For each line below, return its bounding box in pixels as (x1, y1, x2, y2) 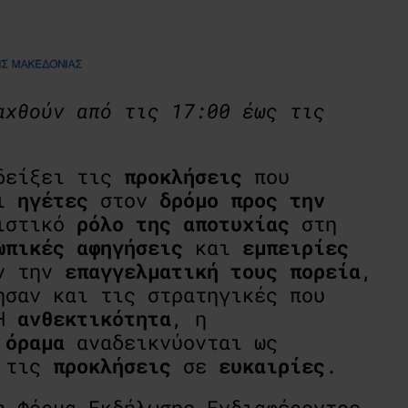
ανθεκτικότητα (17, 304, 171, 331)
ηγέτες (17, 186, 88, 213)
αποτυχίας (183, 209, 290, 237)
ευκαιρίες (219, 352, 325, 379)
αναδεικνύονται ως (65, 328, 278, 355)
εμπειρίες (242, 233, 349, 260)
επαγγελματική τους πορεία (65, 257, 361, 284)
